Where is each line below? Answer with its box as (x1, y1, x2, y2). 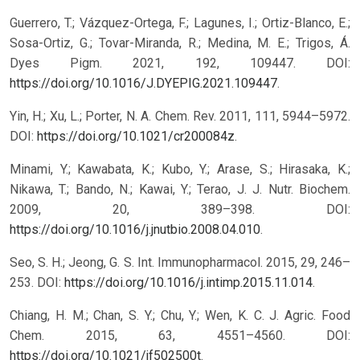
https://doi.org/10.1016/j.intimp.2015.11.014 (64, 274, 313, 290)
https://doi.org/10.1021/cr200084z (37, 128, 235, 144)
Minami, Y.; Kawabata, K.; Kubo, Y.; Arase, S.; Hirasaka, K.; (10, 161, 350, 177)
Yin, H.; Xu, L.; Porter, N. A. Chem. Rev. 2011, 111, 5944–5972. (10, 108, 350, 124)
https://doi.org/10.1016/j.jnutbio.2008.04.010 (10, 221, 260, 237)
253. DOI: (10, 274, 64, 290)
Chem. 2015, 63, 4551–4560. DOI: (10, 327, 350, 343)
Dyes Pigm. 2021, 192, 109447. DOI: (10, 55, 350, 71)
